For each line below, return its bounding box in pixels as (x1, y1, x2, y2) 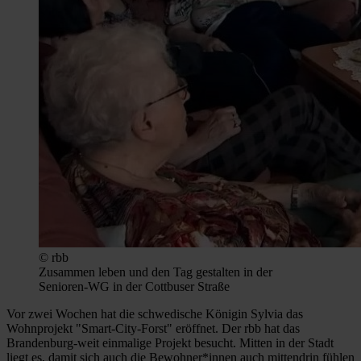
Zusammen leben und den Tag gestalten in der (39, 265, 272, 280)
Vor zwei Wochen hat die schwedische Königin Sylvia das (6, 307, 303, 322)
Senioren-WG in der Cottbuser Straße (39, 280, 230, 294)
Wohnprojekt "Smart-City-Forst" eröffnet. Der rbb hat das (6, 322, 300, 336)
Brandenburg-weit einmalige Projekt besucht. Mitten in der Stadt (6, 336, 334, 351)
